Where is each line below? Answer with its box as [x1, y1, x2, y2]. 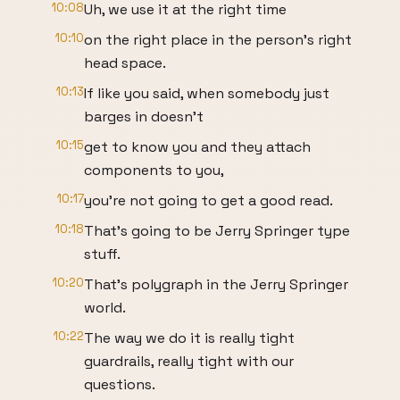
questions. [84, 375, 155, 394]
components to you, [84, 161, 224, 179]
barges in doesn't [84, 107, 204, 126]
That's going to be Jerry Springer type [84, 221, 350, 240]
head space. [84, 54, 166, 72]
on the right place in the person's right [84, 30, 352, 49]
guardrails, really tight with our [84, 352, 294, 371]
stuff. [84, 245, 121, 263]
